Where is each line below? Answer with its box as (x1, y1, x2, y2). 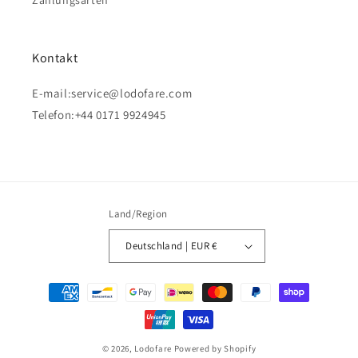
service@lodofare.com (71, 85, 193, 101)
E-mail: (32, 85, 72, 101)
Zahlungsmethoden (27, 276, 132, 292)
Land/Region (109, 206, 168, 221)
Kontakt (32, 49, 78, 66)
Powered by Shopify (173, 342, 257, 354)
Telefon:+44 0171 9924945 (32, 106, 166, 122)
